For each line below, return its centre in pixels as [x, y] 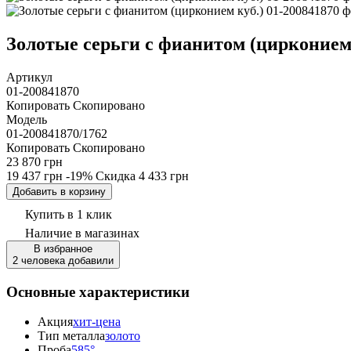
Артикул [29, 77]
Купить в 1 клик [69, 214]
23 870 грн [34, 161]
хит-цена [97, 322]
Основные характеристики [98, 291]
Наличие [50, 233]
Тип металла [71, 336]
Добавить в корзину [59, 191]
